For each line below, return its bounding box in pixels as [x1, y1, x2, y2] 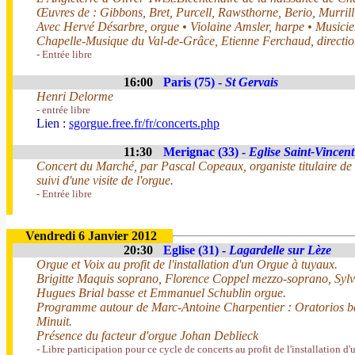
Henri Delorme [36, 90, 113, 103]
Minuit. [36, 315, 72, 328]
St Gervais [225, 75, 278, 89]
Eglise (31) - [163, 243, 229, 257]
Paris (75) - [163, 75, 225, 89]
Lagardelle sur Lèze [229, 243, 331, 257]
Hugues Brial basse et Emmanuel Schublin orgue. [36, 286, 286, 300]
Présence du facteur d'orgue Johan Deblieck [36, 329, 258, 342]
